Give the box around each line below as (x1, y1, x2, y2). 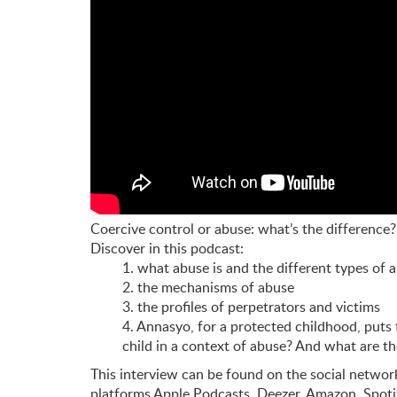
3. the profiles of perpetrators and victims (122, 297, 380, 317)
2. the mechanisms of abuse (122, 277, 294, 298)
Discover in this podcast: (90, 238, 244, 259)
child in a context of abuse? (122, 336, 292, 356)
